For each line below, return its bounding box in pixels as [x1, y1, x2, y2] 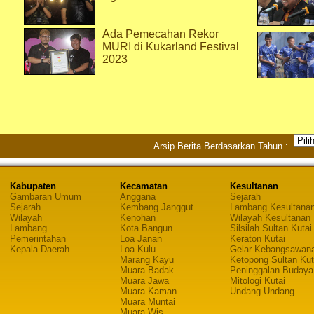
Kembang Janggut [119, 202, 193, 212]
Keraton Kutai [229, 233, 285, 244]
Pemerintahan [9, 233, 66, 244]
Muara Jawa [119, 275, 169, 286]
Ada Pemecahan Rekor [102, 28, 219, 40]
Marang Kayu [119, 254, 174, 265]
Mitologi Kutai [229, 275, 285, 286]
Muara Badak [119, 265, 174, 275]
